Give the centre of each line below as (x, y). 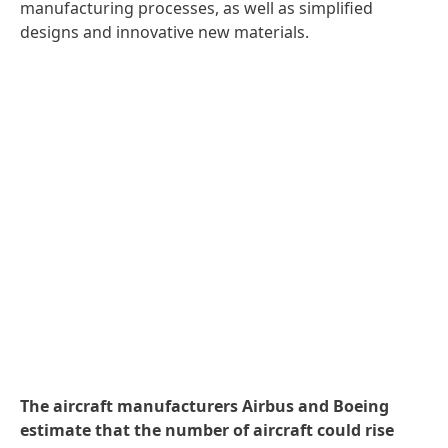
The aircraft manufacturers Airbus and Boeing (204, 406)
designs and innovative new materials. (164, 32)
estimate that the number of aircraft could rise (207, 430)
